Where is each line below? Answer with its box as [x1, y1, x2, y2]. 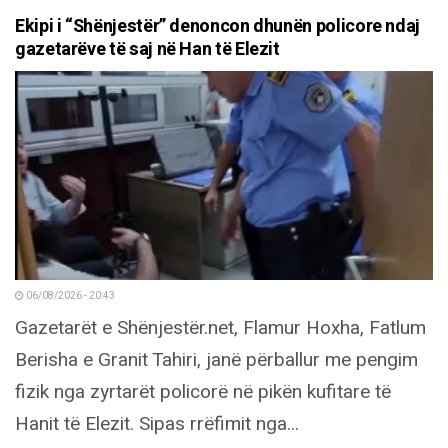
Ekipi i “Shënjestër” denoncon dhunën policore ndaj [15, 12, 421, 40]
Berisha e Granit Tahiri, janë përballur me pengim [15, 345, 418, 374]
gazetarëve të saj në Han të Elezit [15, 35, 280, 63]
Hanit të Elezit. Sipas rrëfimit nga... [15, 409, 299, 438]
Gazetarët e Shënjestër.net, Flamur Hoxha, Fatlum [15, 313, 426, 342]
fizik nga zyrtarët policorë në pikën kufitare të [15, 377, 391, 406]
